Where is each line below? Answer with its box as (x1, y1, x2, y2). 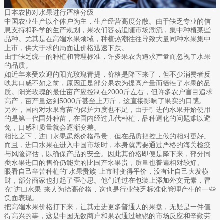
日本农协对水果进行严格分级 (4, 8, 94, 16)
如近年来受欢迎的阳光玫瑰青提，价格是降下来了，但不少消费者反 (4, 70, 211, 78)
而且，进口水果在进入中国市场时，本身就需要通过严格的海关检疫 (4, 140, 211, 149)
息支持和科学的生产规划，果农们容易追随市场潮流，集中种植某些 (4, 26, 211, 34)
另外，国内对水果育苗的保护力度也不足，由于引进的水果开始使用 (4, 105, 211, 113)
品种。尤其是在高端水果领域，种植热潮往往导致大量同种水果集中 (4, 34, 211, 43)
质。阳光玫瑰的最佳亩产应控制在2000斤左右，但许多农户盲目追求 (4, 87, 213, 96)
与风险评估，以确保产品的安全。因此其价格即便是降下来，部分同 (4, 149, 211, 158)
